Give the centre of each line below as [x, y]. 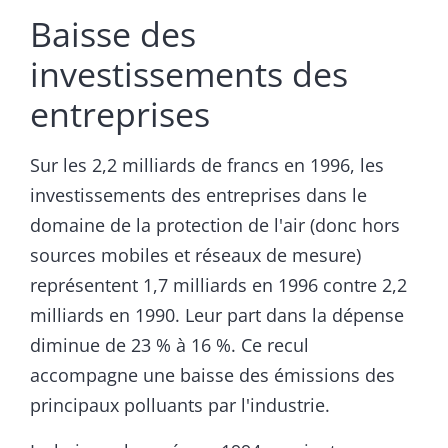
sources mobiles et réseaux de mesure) [195, 255]
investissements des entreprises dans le [198, 195]
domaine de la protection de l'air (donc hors [215, 225]
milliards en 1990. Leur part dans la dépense [217, 315]
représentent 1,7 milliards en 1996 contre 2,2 [218, 285]
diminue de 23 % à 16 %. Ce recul [169, 345]
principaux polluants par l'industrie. [180, 405]
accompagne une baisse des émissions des [212, 375]
